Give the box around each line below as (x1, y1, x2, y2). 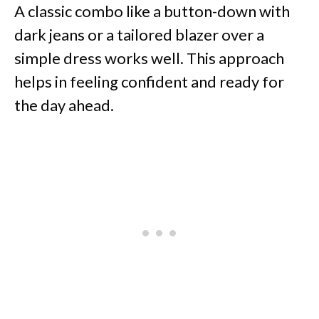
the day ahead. (14, 95, 114, 115)
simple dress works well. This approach (14, 48, 284, 68)
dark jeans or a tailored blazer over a (14, 25, 264, 45)
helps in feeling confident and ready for (14, 72, 284, 92)
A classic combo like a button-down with (14, 1, 290, 21)
